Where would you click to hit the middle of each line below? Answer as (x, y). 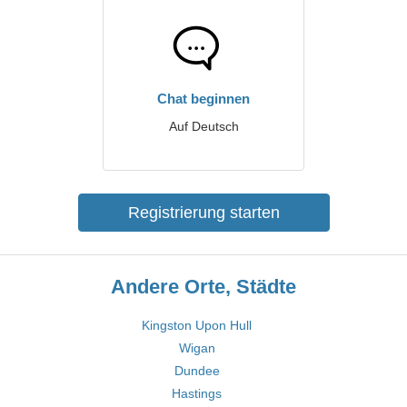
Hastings (197, 393)
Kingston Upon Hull (197, 325)
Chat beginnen (203, 99)
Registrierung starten (203, 213)
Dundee (197, 371)
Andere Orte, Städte (203, 287)
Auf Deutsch (203, 126)
